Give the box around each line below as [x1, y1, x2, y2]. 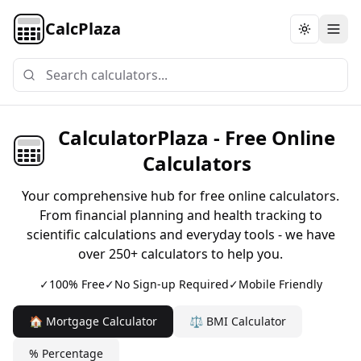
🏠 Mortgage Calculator [29, 313, 157, 329]
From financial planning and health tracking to [39, 206, 322, 224]
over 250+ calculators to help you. [78, 245, 283, 263]
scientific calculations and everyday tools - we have [26, 226, 335, 243]
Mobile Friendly [238, 276, 322, 292]
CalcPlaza [45, 18, 121, 39]
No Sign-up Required [114, 276, 229, 292]
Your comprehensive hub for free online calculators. [22, 187, 339, 205]
